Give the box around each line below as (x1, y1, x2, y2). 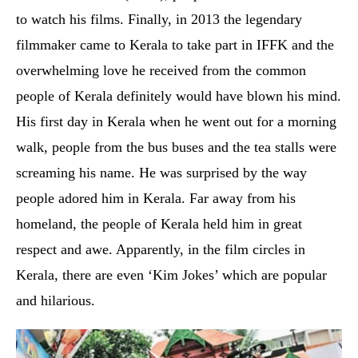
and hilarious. (16, 292, 95, 308)
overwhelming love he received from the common (16, 62, 306, 78)
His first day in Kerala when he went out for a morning (16, 113, 336, 129)
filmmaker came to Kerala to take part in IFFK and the (16, 37, 334, 53)
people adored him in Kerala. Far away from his (16, 190, 296, 206)
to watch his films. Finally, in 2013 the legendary (16, 11, 302, 27)
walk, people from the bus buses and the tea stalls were (16, 139, 336, 155)
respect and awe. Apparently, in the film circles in (16, 241, 305, 257)
